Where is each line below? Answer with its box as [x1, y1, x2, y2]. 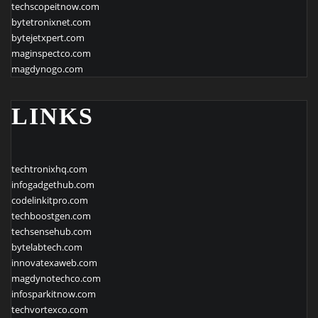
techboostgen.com [11, 209, 91, 222]
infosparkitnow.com [11, 287, 96, 300]
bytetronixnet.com [11, 15, 91, 28]
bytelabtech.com [11, 240, 82, 253]
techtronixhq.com [11, 162, 87, 175]
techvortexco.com [11, 302, 88, 316]
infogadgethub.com [11, 177, 94, 191]
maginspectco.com [11, 46, 91, 60]
